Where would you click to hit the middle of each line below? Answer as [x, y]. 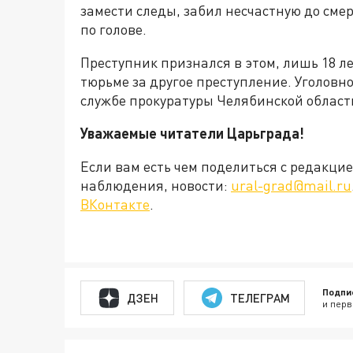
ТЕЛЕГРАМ [260, 297]
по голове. [113, 30]
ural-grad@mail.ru [291, 186]
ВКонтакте [115, 204]
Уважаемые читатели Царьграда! [192, 134]
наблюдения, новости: [156, 186]
